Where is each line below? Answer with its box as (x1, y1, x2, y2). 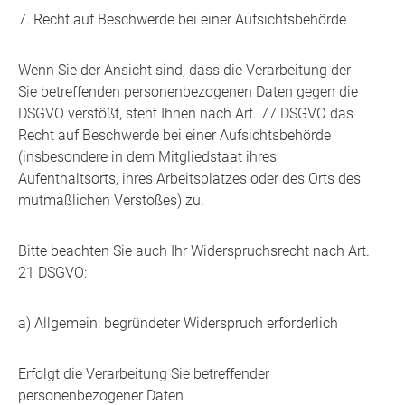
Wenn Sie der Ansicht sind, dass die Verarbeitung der (18, 61, 351, 80)
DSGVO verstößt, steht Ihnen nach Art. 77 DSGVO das (18, 105, 353, 123)
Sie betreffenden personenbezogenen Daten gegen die (18, 83, 358, 101)
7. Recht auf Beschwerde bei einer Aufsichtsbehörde (18, 11, 346, 29)
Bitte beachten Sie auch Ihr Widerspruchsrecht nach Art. (18, 242, 370, 260)
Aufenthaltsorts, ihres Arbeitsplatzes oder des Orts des (18, 170, 361, 188)
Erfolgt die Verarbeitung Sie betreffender (18, 365, 269, 383)
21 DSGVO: (18, 264, 87, 282)
